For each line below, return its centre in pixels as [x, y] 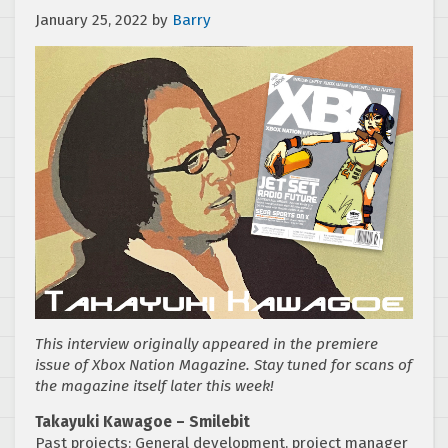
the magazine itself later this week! [154, 385]
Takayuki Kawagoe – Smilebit [142, 421]
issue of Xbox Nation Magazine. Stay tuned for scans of [223, 364]
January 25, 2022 [91, 19]
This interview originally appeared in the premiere [206, 343]
